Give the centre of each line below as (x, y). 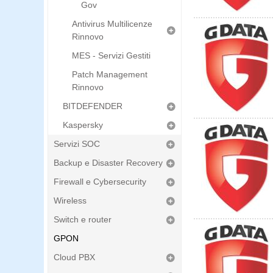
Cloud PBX (74, 257)
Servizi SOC (77, 144)
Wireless (70, 200)
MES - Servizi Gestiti (111, 55)
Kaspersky (83, 125)
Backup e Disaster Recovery (108, 163)
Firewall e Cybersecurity (100, 182)
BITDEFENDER (93, 106)
